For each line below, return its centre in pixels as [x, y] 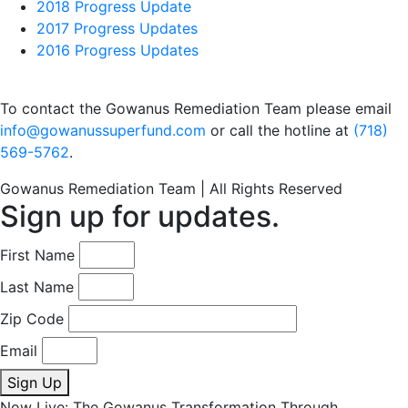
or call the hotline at [280, 130]
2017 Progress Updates [117, 28]
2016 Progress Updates [117, 50]
